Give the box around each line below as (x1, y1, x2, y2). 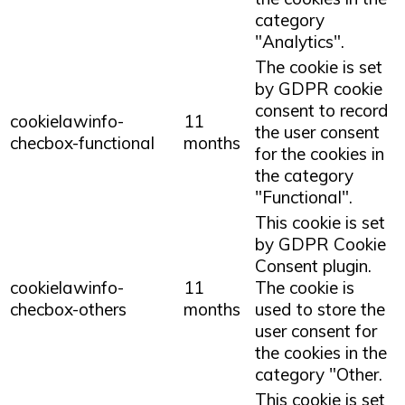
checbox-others (10, 297, 127, 320)
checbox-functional (10, 131, 155, 154)
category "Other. (255, 363, 382, 385)
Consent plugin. (255, 254, 372, 277)
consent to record (255, 99, 389, 121)
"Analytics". (255, 30, 344, 52)
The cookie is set (255, 55, 382, 78)
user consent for (255, 319, 377, 342)
